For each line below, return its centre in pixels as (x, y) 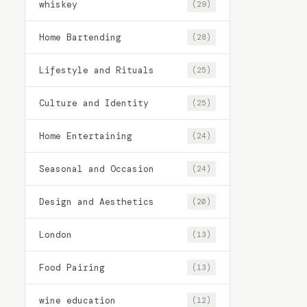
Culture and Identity (94, 103)
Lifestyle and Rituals (97, 70)
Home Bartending (80, 37)
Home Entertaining (86, 136)
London (56, 234)
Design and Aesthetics (97, 201)
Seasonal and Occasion (97, 169)
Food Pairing (72, 267)
